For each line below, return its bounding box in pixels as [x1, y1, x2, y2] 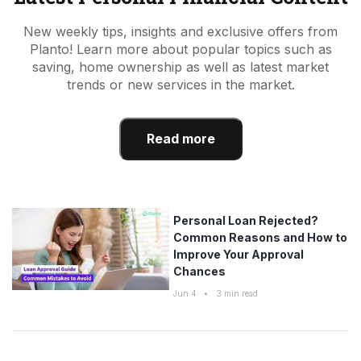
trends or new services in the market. [66, 76, 295, 93]
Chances [173, 263, 226, 278]
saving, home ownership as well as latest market [32, 58, 329, 75]
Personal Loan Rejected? [173, 213, 318, 227]
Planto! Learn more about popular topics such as [29, 40, 332, 57]
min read [222, 288, 258, 298]
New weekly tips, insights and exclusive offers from [23, 23, 338, 39]
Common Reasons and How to [173, 230, 347, 244]
